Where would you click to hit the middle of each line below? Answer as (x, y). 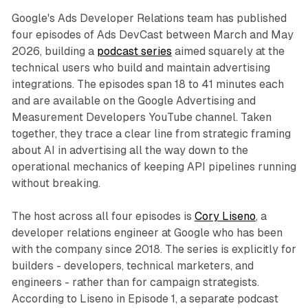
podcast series (134, 52)
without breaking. (56, 184)
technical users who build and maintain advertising (141, 68)
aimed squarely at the (228, 52)
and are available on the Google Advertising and (133, 101)
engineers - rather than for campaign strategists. (135, 283)
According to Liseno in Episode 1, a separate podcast (145, 299)
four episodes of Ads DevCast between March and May (152, 35)
